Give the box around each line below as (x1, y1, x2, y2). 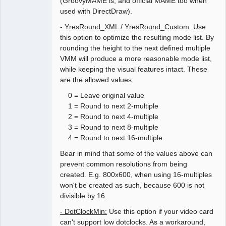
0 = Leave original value (60, 91, 145, 99)
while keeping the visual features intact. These (60, 65, 208, 73)
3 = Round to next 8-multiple (60, 123, 159, 131)
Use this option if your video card (107, 207, 214, 215)
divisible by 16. (60, 191, 107, 200)
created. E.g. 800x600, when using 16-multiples (60, 170, 212, 179)
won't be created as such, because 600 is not (60, 181, 205, 189)
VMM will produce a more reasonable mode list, (60, 54, 212, 63)
